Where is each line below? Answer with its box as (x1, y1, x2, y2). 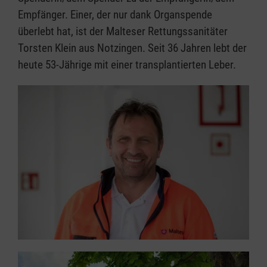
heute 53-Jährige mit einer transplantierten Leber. (18, 58, 236, 72)
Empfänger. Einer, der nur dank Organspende (18, 8, 212, 21)
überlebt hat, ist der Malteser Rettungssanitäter (18, 24, 228, 38)
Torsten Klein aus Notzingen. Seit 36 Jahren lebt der (18, 41, 247, 55)
